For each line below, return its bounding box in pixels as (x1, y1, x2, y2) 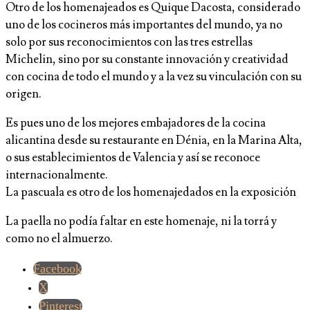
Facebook (33, 262, 82, 276)
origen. (6, 86, 42, 102)
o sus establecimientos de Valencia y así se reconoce (6, 150, 260, 166)
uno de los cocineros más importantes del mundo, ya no (6, 17, 282, 33)
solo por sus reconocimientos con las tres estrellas (6, 35, 253, 51)
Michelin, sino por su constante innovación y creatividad (6, 52, 289, 68)
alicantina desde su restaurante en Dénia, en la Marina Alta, (6, 133, 302, 149)
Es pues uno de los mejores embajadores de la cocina (6, 116, 266, 131)
